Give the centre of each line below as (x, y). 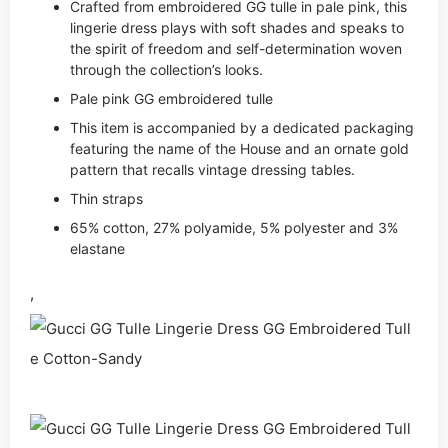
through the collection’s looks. (166, 69)
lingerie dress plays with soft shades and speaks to (237, 27)
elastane (97, 248)
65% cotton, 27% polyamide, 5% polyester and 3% (234, 227)
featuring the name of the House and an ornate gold (239, 148)
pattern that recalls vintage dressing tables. (212, 169)
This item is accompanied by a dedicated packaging (242, 127)
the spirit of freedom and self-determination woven (236, 48)
